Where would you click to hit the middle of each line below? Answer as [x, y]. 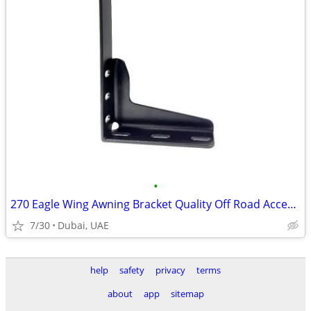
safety [132, 270]
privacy [170, 270]
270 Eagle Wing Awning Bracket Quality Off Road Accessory [292, 204]
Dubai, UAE [83, 225]
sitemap [187, 294]
